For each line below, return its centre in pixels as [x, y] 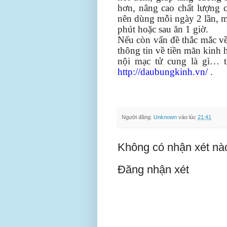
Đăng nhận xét [153, 170]
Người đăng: [138, 117]
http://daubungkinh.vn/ [163, 71]
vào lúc [188, 117]
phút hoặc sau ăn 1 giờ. [163, 29]
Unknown [165, 117]
